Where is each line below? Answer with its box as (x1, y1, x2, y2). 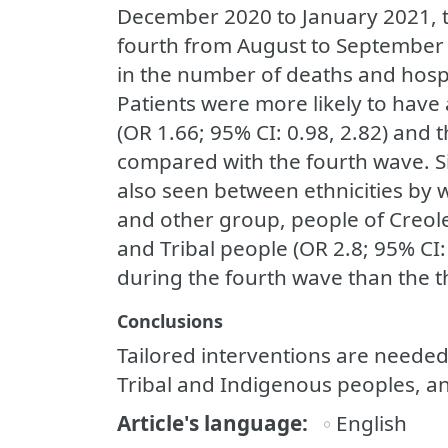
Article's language (117, 409, 302, 437)
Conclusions (117, 309, 223, 333)
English (336, 409, 408, 437)
